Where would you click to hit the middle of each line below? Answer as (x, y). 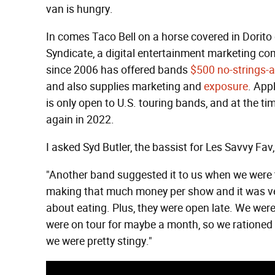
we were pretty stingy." (99, 241)
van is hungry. (79, 9)
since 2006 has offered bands (118, 70)
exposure (226, 87)
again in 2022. (80, 120)
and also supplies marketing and (125, 87)
